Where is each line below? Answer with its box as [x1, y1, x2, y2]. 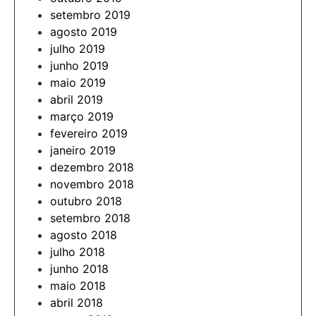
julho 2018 [50, 244, 105, 259]
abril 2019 [50, 92, 103, 107]
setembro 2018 [50, 210, 130, 225]
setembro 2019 [50, 7, 130, 22]
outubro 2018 [50, 193, 122, 208]
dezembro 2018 [50, 159, 134, 174]
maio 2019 [50, 75, 106, 90]
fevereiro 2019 [50, 126, 128, 140]
